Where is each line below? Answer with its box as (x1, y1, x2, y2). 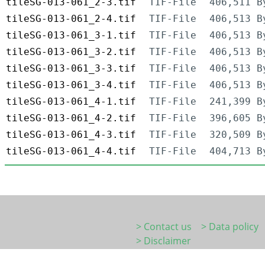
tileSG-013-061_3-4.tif (6, 79, 136, 91)
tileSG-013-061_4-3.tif (6, 129, 136, 141)
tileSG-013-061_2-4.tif (6, 13, 136, 25)
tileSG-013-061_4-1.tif (6, 96, 136, 108)
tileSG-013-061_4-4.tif (6, 146, 136, 157)
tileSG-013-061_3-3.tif (6, 63, 136, 75)
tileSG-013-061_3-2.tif (6, 46, 136, 58)
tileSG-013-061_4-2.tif (6, 112, 136, 124)
